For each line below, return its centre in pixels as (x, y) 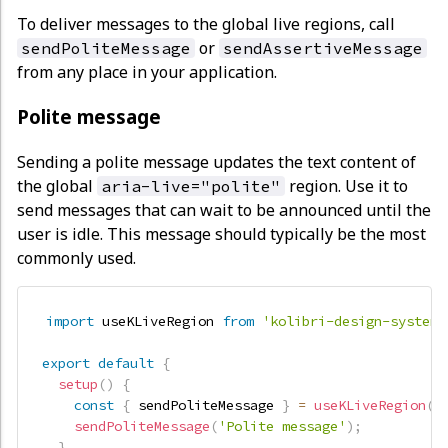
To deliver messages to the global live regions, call (206, 24)
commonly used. (76, 257)
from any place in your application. (147, 72)
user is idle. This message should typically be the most (221, 233)
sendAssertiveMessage (323, 48)
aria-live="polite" (191, 185)
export (66, 362)
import (69, 320)
